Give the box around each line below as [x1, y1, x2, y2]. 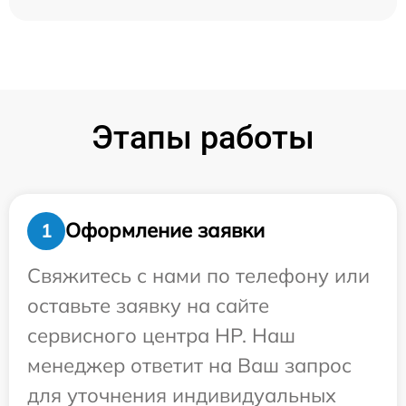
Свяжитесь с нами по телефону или [27, 262, 370, 288]
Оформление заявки [65, 217, 265, 244]
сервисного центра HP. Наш [27, 322, 295, 348]
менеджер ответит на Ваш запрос [27, 352, 352, 378]
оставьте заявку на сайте [27, 292, 269, 318]
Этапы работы [92, 118, 314, 157]
